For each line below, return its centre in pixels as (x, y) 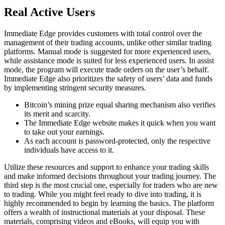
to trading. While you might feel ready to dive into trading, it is (103, 194)
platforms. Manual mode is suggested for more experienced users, (107, 52)
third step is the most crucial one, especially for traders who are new (111, 185)
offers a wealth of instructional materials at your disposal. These (104, 212)
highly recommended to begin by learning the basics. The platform (109, 203)
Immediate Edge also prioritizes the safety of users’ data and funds (108, 79)
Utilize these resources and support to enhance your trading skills (106, 167)
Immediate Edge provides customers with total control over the (103, 34)
